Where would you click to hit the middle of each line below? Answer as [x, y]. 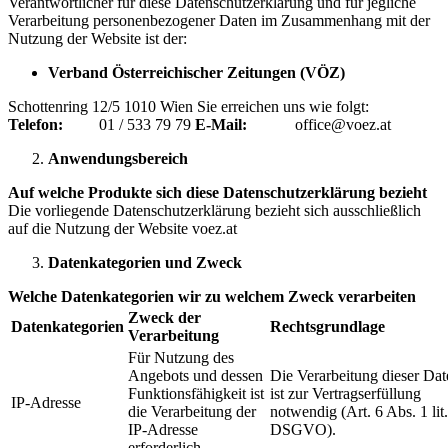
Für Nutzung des [181, 358]
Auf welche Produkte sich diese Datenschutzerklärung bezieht [217, 193]
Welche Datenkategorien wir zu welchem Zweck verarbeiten [212, 297]
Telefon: [35, 125]
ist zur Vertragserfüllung [345, 394]
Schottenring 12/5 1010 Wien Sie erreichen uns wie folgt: [188, 107]
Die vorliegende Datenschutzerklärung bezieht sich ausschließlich [214, 211]
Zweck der [164, 318]
